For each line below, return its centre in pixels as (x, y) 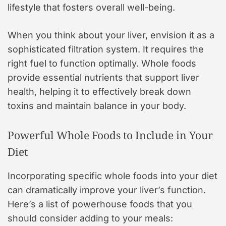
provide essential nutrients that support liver (103, 78)
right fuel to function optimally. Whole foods (102, 64)
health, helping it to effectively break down (99, 92)
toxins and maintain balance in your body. (97, 106)
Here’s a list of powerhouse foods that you (100, 204)
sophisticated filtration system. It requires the (106, 49)
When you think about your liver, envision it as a (111, 35)
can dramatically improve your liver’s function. (107, 190)
